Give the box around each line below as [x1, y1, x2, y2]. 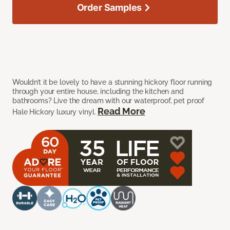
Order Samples [76, 2, 142, 13]
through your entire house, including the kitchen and [12, 87, 184, 96]
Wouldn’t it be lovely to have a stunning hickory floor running [12, 78, 213, 87]
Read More [98, 106, 145, 117]
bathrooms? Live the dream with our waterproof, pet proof [12, 97, 205, 105]
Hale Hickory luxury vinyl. [12, 108, 98, 117]
